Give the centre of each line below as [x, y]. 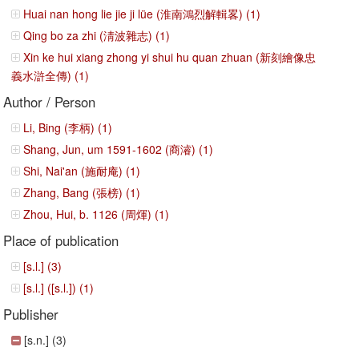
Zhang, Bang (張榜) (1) [82, 192]
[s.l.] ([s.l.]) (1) [59, 288]
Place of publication [61, 240]
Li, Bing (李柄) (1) [68, 127]
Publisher [31, 314]
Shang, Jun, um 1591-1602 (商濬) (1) [119, 149]
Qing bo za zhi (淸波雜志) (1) [97, 35]
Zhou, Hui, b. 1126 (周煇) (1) [97, 214]
